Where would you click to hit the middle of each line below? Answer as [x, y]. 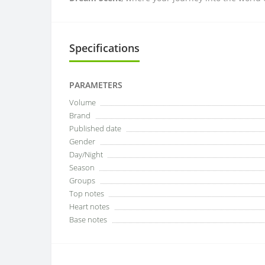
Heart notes [89, 206]
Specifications [104, 48]
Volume [83, 102]
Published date [95, 128]
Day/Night [86, 154]
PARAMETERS [96, 85]
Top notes [87, 193]
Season [82, 167]
